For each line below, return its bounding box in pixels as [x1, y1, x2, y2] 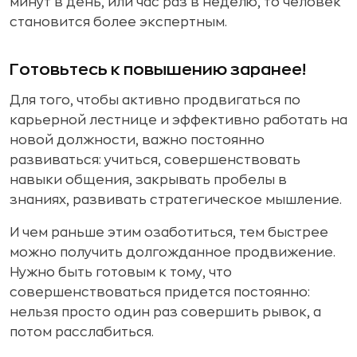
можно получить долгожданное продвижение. [10, 245, 335, 259]
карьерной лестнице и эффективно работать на [10, 113, 347, 127]
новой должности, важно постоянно [10, 133, 265, 147]
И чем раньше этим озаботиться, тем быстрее [10, 226, 328, 239]
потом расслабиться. [10, 325, 154, 339]
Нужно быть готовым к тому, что [10, 265, 232, 279]
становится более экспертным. [10, 15, 227, 29]
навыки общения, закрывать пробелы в [10, 173, 287, 186]
